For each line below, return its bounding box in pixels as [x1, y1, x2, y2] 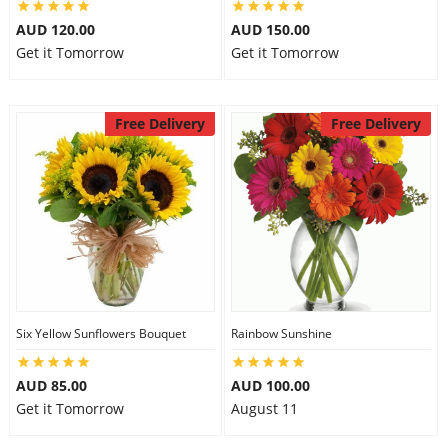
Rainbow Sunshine [231, 325, 332, 342]
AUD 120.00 [15, 20, 95, 39]
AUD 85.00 [15, 376, 87, 395]
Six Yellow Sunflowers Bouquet [15, 325, 186, 342]
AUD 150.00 [231, 20, 310, 39]
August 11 [231, 399, 298, 418]
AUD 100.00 [231, 376, 310, 395]
